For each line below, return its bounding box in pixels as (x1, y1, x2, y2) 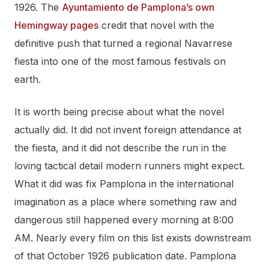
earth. (14, 73, 41, 85)
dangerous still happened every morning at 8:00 (14, 213, 234, 226)
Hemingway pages (14, 19, 98, 31)
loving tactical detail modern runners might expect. (14, 159, 244, 172)
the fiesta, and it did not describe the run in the (14, 141, 226, 154)
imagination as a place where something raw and (14, 195, 237, 208)
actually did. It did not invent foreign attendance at (14, 123, 241, 136)
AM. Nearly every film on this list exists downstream (14, 231, 251, 244)
